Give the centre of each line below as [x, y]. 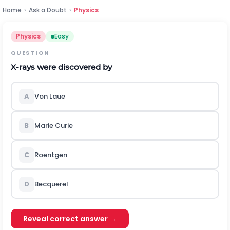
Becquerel [51, 184]
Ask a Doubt [48, 10]
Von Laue [50, 96]
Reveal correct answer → [70, 219]
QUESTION [30, 53]
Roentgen [51, 155]
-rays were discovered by [64, 67]
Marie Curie [53, 126]
